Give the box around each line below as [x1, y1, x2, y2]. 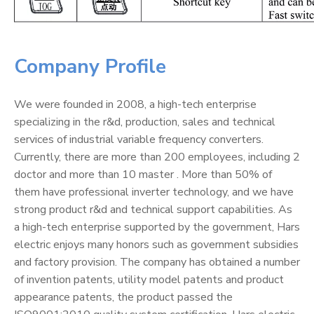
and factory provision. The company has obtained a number [14, 254, 300, 270]
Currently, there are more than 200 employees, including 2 [14, 149, 300, 165]
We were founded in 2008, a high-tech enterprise [14, 97, 257, 112]
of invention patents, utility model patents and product [14, 272, 284, 287]
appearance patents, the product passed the [14, 289, 233, 305]
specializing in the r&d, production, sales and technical [14, 114, 275, 130]
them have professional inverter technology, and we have [14, 184, 294, 200]
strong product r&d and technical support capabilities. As [14, 202, 292, 217]
